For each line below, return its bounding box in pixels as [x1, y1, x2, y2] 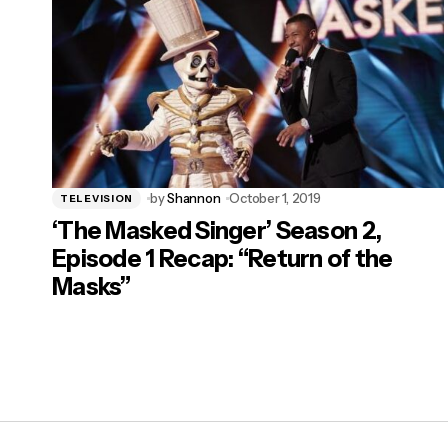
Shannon [167, 190, 221, 207]
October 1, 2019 [229, 190, 321, 207]
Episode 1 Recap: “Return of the [52, 244, 393, 274]
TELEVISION [60, 191, 133, 205]
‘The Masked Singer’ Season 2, [52, 216, 382, 246]
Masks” [52, 272, 131, 302]
